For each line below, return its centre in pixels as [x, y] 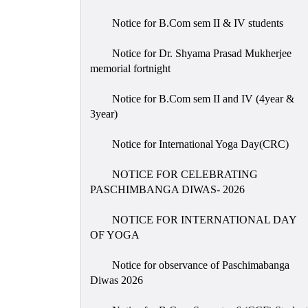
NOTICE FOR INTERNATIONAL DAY [202, 219]
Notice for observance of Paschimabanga [199, 265]
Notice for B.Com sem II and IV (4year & [201, 98]
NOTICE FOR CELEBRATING [183, 174]
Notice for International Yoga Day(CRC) [199, 144]
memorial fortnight [130, 68]
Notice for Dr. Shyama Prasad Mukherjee [200, 53]
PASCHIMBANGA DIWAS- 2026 [167, 189]
